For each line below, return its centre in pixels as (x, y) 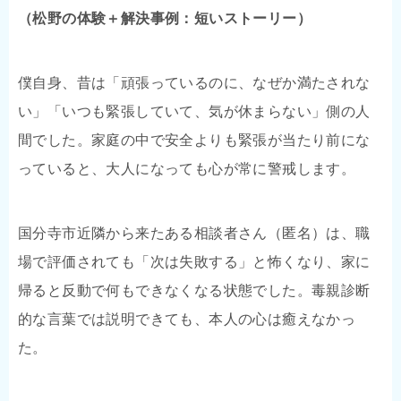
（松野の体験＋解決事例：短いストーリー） (165, 18)
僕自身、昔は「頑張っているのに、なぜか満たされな (194, 82)
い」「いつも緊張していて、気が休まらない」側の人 (194, 111)
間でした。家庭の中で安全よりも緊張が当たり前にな (194, 140)
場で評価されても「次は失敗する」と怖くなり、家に (194, 261)
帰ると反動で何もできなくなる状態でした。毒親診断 (194, 290)
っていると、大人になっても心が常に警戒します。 (187, 168)
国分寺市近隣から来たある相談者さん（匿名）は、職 (194, 233)
